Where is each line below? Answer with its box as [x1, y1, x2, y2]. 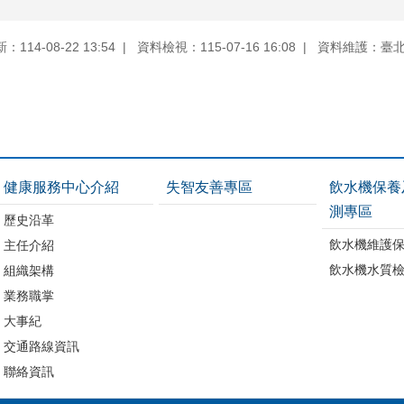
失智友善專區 [166, 179, 253, 195]
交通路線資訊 [3, 338, 79, 353]
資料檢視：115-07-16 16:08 [137, 39, 296, 54]
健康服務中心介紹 [3, 179, 119, 195]
